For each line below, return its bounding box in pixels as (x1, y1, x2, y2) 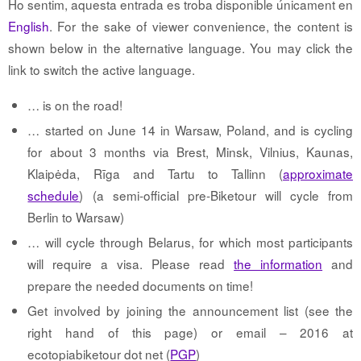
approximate (283, 164, 353, 183)
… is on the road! (27, 96, 123, 114)
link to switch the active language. (8, 60, 195, 79)
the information (234, 255, 323, 273)
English (8, 17, 49, 35)
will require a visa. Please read (27, 255, 234, 273)
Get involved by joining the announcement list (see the (27, 301, 353, 320)
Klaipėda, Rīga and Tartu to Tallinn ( (27, 164, 283, 183)
